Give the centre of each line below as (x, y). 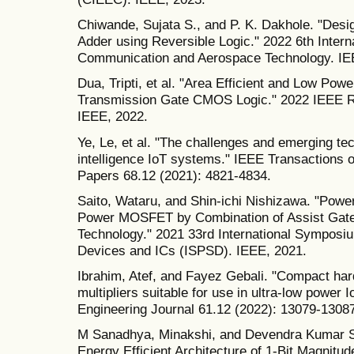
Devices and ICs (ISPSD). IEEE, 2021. (192, 250)
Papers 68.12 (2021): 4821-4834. (174, 175)
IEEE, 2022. (113, 117)
